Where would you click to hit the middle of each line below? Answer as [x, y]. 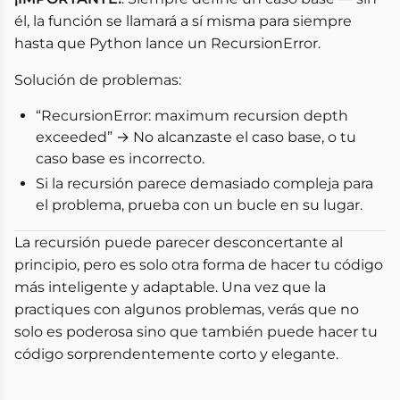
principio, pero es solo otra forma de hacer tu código [199, 265]
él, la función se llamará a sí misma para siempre [183, 21]
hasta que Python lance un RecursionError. [167, 43]
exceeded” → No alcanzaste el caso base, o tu [196, 137]
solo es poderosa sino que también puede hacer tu [196, 332]
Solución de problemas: [98, 80]
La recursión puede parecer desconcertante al [179, 242]
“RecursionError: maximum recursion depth [192, 116]
